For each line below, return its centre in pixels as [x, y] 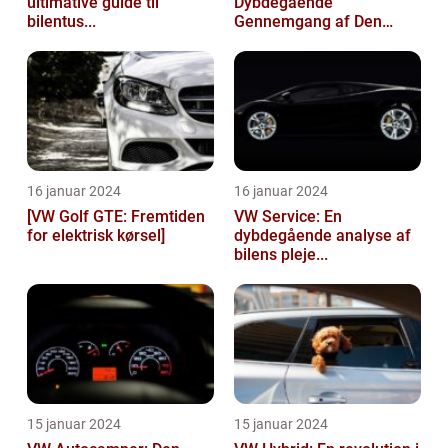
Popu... [258, 40]
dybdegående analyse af [322, 235]
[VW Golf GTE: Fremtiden [116, 216]
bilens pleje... [281, 254]
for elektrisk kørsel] [96, 235]
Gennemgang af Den [308, 21]
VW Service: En [288, 216]
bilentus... [61, 21]
